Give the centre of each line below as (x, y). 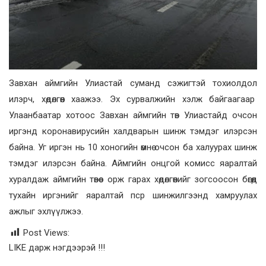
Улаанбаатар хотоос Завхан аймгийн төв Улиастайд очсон (133, 115)
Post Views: (46, 233)
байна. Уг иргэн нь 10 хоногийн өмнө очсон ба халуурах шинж (133, 148)
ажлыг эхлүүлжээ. (46, 212)
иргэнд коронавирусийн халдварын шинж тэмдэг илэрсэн (133, 132)
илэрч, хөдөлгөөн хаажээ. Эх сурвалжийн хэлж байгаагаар (133, 99)
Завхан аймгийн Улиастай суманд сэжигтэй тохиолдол (133, 83)
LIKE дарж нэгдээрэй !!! (57, 248)
